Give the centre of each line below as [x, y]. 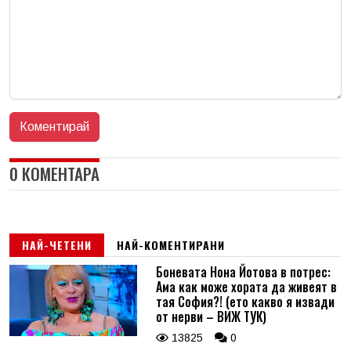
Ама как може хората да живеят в [246, 286]
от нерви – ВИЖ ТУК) [211, 316]
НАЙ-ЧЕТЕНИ [57, 244]
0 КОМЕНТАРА [54, 173]
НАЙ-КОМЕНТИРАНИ [171, 244]
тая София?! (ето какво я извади [245, 301]
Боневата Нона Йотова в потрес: [243, 271]
